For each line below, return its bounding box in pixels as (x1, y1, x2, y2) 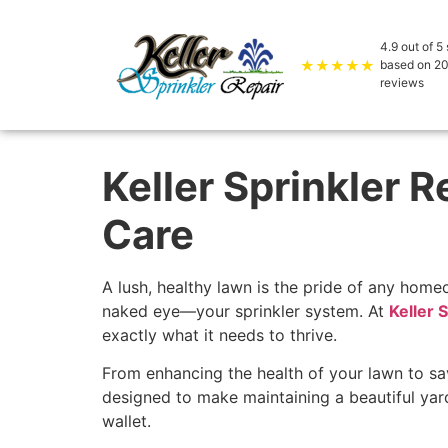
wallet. (102, 411, 156, 432)
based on (379, 57, 434, 72)
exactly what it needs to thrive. (102, 325, 342, 345)
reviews (379, 75, 424, 90)
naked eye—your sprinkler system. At (102, 301, 389, 321)
